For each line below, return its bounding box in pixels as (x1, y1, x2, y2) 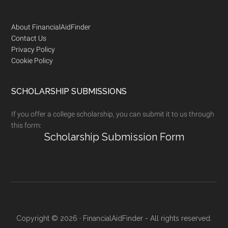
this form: (11, 121, 42, 129)
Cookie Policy (11, 56, 53, 65)
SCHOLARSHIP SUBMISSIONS (11, 86, 127, 96)
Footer (11, 20, 59, 39)
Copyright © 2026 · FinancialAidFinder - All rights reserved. (16, 214, 212, 222)
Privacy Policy (11, 45, 55, 53)
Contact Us (11, 34, 47, 42)
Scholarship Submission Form (44, 130, 184, 143)
